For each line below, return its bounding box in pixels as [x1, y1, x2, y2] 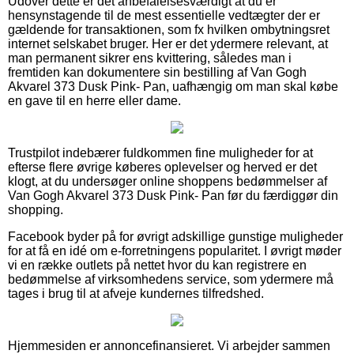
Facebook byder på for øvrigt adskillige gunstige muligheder [8, 229, 343, 243]
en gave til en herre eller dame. [8, 93, 181, 107]
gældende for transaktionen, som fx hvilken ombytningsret [8, 22, 330, 36]
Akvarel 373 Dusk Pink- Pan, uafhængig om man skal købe [8, 79, 338, 93]
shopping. [8, 202, 63, 217]
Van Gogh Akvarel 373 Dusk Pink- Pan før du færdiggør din [8, 188, 338, 202]
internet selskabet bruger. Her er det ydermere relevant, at [8, 36, 328, 51]
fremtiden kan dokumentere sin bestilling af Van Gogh [8, 65, 307, 79]
